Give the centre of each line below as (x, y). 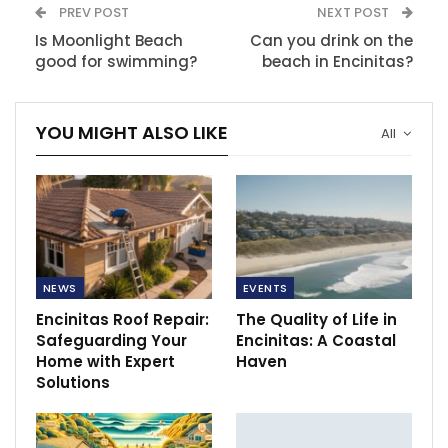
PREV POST (92, 12)
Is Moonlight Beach (109, 40)
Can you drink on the (331, 40)
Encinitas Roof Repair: (122, 319)
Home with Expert (105, 361)
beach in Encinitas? (337, 61)
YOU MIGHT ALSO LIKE (132, 132)
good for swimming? (116, 61)
